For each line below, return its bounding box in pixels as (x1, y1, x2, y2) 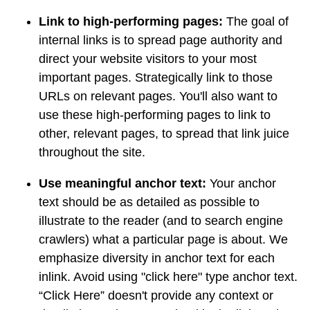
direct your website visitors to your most (39, 52, 257, 66)
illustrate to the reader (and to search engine (39, 214, 283, 228)
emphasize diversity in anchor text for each (39, 251, 275, 266)
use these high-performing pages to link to (39, 108, 271, 122)
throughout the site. (39, 145, 145, 160)
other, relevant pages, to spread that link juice (39, 127, 289, 141)
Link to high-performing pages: (39, 15, 223, 29)
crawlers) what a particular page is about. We (39, 232, 288, 247)
